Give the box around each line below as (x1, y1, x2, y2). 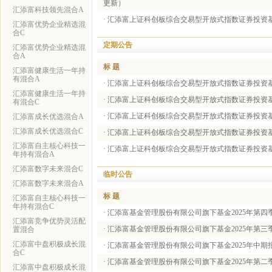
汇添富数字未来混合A (13, 180, 84, 187)
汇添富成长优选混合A (13, 113, 84, 120)
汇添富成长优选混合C (13, 127, 83, 135)
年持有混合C (13, 203, 54, 210)
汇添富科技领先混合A (13, 6, 84, 13)
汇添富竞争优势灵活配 (13, 217, 86, 225)
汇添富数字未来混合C (13, 165, 83, 172)
